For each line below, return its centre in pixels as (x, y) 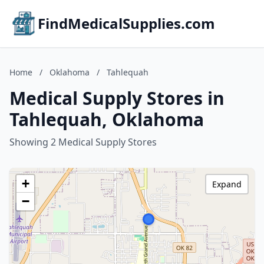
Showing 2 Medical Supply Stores (83, 142)
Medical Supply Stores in (117, 98)
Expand (227, 184)
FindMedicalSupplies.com (126, 23)
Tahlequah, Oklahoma (107, 119)
